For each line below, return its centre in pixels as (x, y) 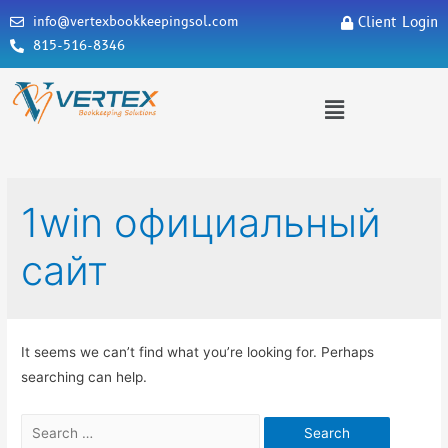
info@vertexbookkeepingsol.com (135, 22)
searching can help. (84, 376)
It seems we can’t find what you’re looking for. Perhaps (198, 351)
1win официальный (201, 222)
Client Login (397, 22)
